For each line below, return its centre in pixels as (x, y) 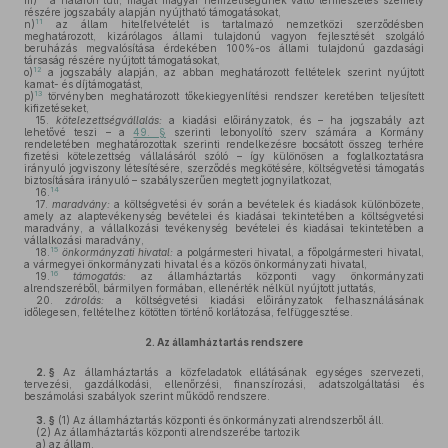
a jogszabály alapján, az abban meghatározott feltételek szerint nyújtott (233, 72)
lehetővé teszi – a (79, 132)
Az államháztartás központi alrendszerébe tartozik (175, 432)
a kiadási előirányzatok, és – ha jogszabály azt (293, 120)
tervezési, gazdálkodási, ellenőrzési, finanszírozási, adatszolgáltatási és (224, 384)
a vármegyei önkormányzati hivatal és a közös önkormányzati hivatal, (195, 264)
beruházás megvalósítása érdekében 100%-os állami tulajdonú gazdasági (224, 48)
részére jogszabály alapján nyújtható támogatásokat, (152, 12)
